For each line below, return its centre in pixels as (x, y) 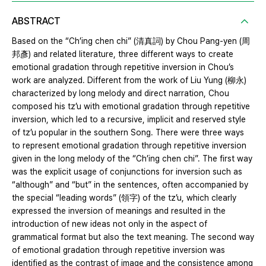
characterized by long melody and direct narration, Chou (121, 94)
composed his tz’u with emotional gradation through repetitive (131, 107)
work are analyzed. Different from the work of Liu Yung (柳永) (129, 80)
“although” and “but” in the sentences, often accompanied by (130, 185)
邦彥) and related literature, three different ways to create (123, 54)
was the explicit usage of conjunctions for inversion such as (127, 172)
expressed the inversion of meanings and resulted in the (119, 211)
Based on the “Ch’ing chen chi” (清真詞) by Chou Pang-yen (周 (131, 41)
